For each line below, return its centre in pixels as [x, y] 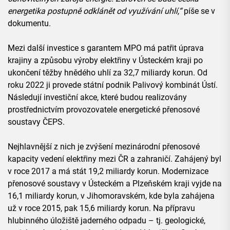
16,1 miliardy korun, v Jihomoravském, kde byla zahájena [111, 196]
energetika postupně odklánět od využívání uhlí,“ [95, 11]
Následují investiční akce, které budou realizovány [97, 98]
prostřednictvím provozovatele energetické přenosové [104, 110]
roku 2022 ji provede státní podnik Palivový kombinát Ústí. [113, 85]
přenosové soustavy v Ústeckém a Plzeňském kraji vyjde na [115, 184]
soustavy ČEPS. [36, 122]
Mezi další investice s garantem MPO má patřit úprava [106, 48]
